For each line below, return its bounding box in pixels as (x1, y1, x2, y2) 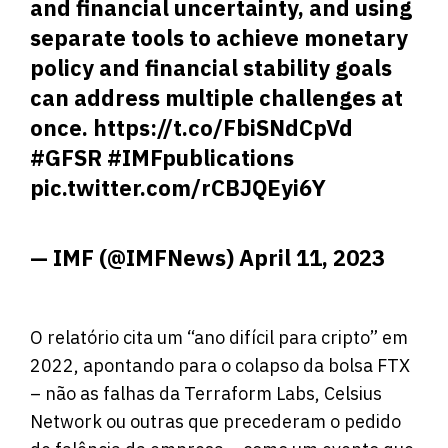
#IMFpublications (107, 142, 294, 172)
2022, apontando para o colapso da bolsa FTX (30, 354, 410, 378)
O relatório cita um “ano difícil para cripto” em (30, 326, 408, 350)
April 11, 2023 (239, 242, 385, 272)
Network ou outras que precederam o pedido (30, 410, 401, 434)
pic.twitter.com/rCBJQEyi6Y (30, 172, 326, 202)
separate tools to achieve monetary (30, 22, 408, 52)
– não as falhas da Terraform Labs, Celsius (30, 382, 382, 406)
